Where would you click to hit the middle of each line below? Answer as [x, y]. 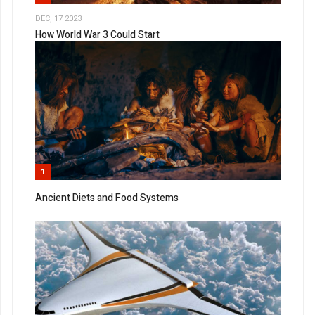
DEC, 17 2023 [58, 18]
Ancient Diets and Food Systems [107, 198]
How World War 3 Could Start [97, 35]
